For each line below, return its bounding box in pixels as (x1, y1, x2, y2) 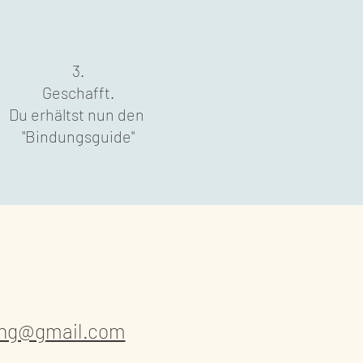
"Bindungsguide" (22, 126, 135, 146)
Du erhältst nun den (9, 105, 147, 124)
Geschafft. (41, 83, 115, 102)
